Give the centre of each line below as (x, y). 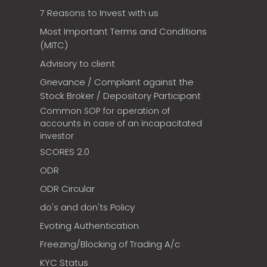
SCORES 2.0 (65, 152)
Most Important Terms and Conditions (123, 32)
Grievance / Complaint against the (117, 82)
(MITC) (54, 45)
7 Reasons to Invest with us (99, 13)
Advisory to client (77, 64)
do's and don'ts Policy (87, 207)
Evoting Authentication (89, 226)
